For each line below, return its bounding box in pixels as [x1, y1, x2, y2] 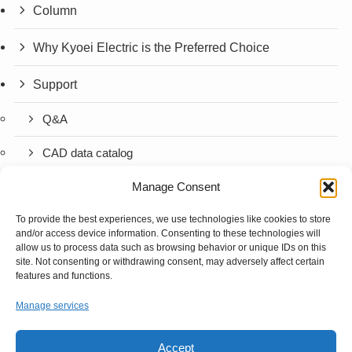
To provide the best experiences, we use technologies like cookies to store [16, 214, 331, 225]
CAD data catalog [42, 147, 134, 160]
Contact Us [42, 255, 101, 268]
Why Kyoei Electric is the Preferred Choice [33, 40, 270, 55]
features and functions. [16, 270, 112, 281]
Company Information [33, 181, 153, 196]
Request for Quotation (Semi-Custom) [42, 288, 238, 301]
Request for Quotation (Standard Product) [42, 321, 256, 335]
